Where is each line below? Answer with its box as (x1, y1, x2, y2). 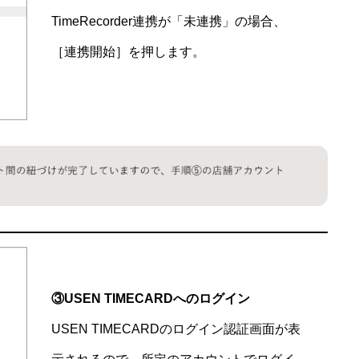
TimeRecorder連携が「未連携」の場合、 (51, 14, 286, 29)
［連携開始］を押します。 (51, 45, 205, 59)
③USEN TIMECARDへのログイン (51, 292, 250, 306)
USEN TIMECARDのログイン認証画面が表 (51, 322, 301, 337)
